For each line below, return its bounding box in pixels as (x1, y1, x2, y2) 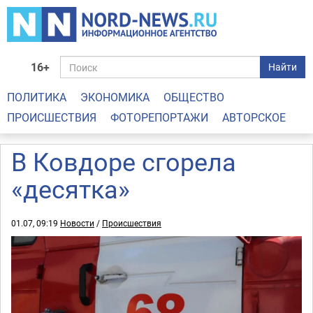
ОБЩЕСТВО (163, 89, 224, 105)
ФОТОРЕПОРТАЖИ (110, 110, 208, 125)
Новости (60, 217, 94, 228)
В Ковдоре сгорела (11, 145, 236, 178)
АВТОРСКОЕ (222, 110, 286, 125)
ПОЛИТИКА (7, 89, 66, 105)
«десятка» (11, 172, 130, 205)
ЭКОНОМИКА (80, 89, 150, 105)
